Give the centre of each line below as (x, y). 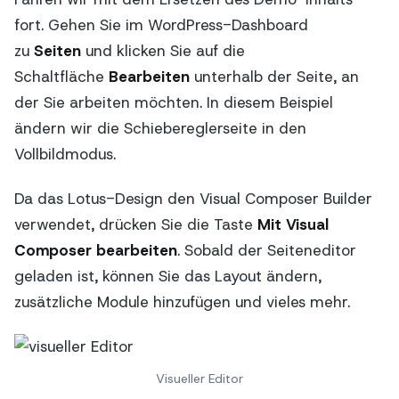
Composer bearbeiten (96, 251)
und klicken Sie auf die (163, 50)
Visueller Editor (199, 378)
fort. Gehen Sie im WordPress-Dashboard (161, 24)
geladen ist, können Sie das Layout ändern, (168, 277)
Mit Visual (293, 225)
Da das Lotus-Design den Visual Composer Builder (193, 199)
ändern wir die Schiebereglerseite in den (160, 128)
